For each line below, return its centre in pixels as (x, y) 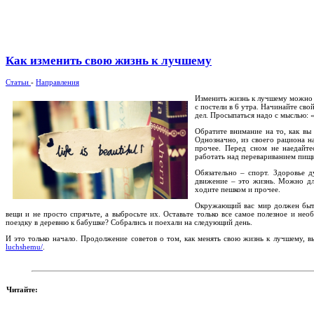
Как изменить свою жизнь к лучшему (109, 61)
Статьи (18, 82)
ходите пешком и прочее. (238, 189)
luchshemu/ (24, 246)
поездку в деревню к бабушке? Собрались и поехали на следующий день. (129, 222)
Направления (57, 82)
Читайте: (22, 289)
